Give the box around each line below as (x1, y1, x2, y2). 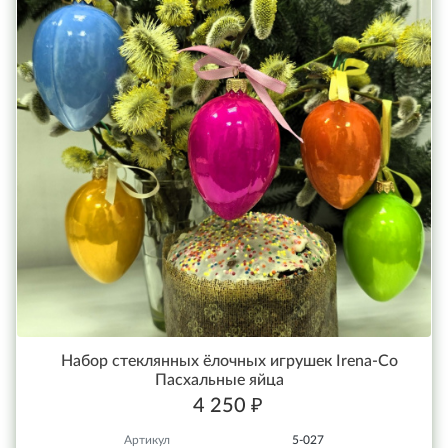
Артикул (124, 433, 170, 446)
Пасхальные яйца (154, 371, 284, 388)
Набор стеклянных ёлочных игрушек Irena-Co (60, 352, 398, 369)
